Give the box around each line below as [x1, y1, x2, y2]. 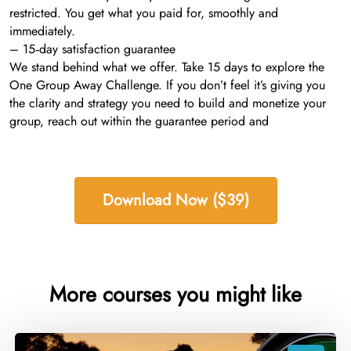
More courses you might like [49, 278, 302, 309]
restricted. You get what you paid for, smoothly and [9, 3, 278, 22]
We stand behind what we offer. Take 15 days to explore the [9, 57, 324, 76]
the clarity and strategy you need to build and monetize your [9, 93, 326, 112]
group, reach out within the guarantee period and [9, 111, 269, 130]
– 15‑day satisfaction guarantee [9, 39, 175, 58]
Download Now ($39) [102, 188, 249, 212]
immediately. [9, 21, 75, 40]
